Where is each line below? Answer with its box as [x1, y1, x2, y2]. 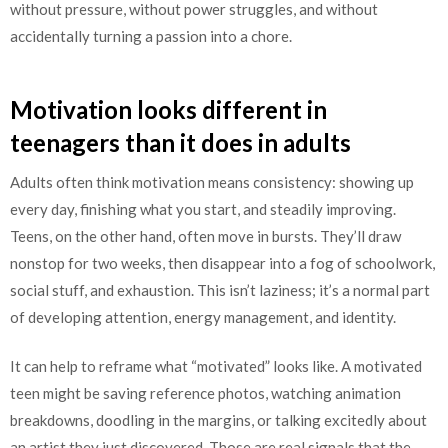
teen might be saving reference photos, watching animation [10, 384, 401, 403]
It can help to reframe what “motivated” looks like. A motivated [10, 357, 422, 376]
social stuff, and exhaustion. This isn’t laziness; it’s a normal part [10, 280, 430, 299]
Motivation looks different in [10, 94, 327, 124]
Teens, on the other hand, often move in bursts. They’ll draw [10, 226, 401, 245]
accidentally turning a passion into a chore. [10, 27, 292, 46]
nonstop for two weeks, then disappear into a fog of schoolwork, [10, 253, 435, 272]
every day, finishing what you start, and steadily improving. [10, 199, 396, 218]
